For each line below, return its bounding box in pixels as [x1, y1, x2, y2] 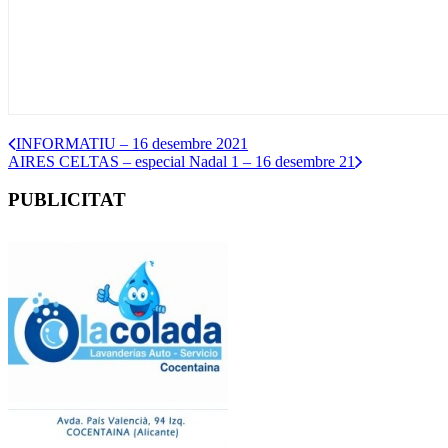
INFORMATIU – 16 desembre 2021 [16, 134, 248, 152]
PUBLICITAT [8, 189, 126, 211]
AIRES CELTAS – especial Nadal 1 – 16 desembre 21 [8, 152, 355, 170]
